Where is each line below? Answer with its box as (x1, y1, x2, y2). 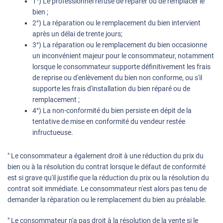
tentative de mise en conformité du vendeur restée (32, 117, 185, 126)
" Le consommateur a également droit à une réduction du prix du (7, 152, 204, 160)
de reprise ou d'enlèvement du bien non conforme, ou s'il (32, 74, 202, 82)
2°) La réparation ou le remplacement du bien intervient (32, 19, 201, 27)
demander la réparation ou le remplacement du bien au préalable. (7, 196, 207, 204)
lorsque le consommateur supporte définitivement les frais (32, 63, 211, 71)
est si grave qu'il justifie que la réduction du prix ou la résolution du (7, 174, 209, 182)
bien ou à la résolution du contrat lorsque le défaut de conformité (7, 163, 206, 171)
